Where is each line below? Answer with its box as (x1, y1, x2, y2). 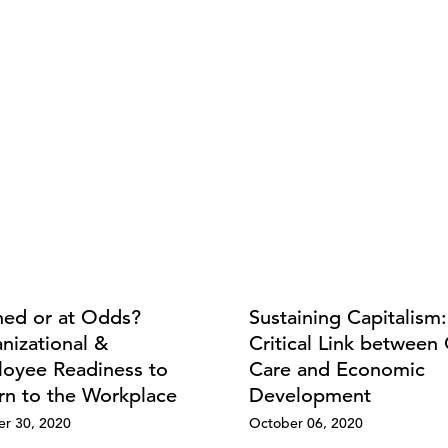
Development (249, 382, 371, 408)
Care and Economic (249, 356, 425, 382)
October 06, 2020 (249, 413, 363, 432)
